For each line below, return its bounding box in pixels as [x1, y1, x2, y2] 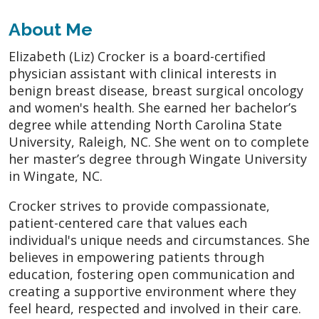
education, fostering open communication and [9, 265, 295, 283]
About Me [9, 18, 93, 40]
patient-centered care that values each [9, 214, 247, 231]
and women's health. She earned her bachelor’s [9, 98, 297, 116]
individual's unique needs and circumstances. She [9, 231, 310, 249]
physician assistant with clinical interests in [9, 64, 276, 82]
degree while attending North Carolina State [9, 115, 282, 133]
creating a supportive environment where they [9, 282, 296, 300]
